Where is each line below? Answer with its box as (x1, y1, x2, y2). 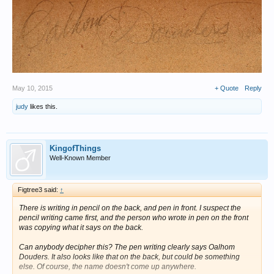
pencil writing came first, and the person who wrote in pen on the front (19, 213, 248, 222)
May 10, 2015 (12, 84, 53, 92)
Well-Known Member (50, 154, 111, 161)
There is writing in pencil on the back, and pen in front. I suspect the (19, 203, 241, 212)
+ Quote (215, 84, 239, 92)
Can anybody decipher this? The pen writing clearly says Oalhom (19, 242, 235, 251)
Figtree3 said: (18, 185, 60, 193)
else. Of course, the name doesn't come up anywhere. (19, 262, 196, 271)
